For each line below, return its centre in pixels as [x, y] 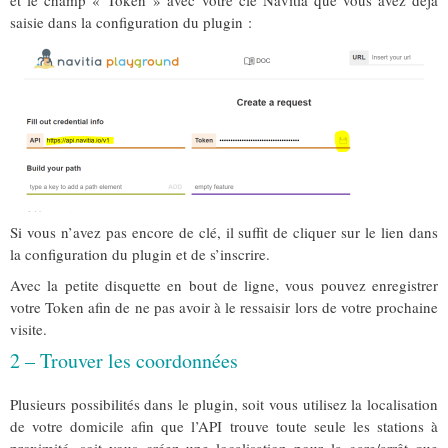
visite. [28, 329]
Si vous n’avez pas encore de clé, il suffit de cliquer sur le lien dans [224, 232]
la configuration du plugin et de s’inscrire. [140, 254]
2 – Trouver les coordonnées [124, 361]
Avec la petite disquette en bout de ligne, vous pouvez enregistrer [224, 285]
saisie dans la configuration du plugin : [131, 22]
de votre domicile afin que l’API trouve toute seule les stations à [224, 426]
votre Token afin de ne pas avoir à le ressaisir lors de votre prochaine [224, 307]
